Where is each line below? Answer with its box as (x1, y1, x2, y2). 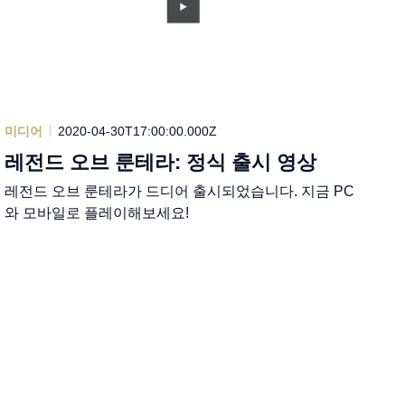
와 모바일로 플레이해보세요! (5, 204, 190, 221)
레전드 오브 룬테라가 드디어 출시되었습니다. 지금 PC (5, 183, 355, 199)
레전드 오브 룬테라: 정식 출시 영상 (5, 150, 317, 174)
